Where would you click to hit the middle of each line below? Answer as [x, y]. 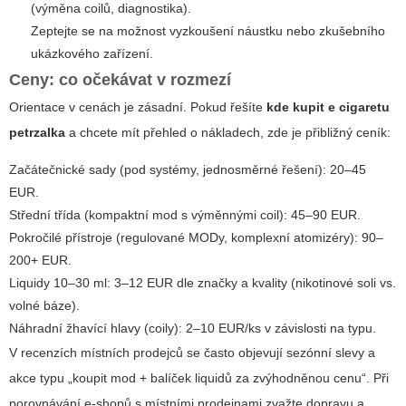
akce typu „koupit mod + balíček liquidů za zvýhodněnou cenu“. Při [199, 378]
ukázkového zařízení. [92, 54]
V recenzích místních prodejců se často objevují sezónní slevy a [192, 353]
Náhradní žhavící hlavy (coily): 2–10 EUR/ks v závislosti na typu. [193, 329]
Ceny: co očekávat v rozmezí [120, 80]
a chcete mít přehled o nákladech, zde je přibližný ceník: [228, 133]
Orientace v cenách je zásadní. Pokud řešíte [138, 107]
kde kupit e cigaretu [328, 107]
